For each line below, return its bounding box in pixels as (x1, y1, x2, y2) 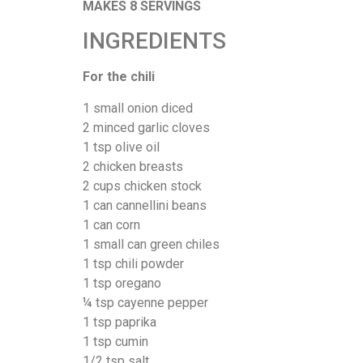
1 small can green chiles (83, 236, 220, 252)
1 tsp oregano (83, 275, 161, 291)
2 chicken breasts (83, 158, 183, 174)
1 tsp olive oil (83, 139, 160, 155)
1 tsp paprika (83, 314, 156, 330)
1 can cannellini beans (83, 197, 207, 213)
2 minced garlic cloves (83, 119, 210, 135)
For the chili (83, 69, 155, 85)
